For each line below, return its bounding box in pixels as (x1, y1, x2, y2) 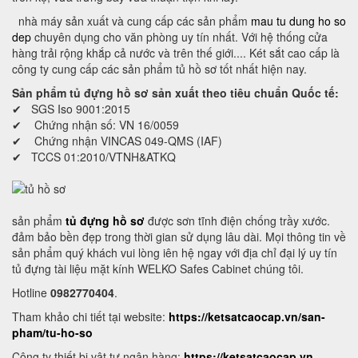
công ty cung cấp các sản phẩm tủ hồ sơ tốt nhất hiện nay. (12, 61, 307, 77)
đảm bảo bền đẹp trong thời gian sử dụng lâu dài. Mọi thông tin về (12, 229, 346, 245)
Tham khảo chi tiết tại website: (12, 308, 169, 324)
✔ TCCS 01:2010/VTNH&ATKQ (12, 149, 176, 165)
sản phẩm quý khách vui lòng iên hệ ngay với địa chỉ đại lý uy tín (12, 245, 337, 261)
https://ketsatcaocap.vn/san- (169, 308, 325, 324)
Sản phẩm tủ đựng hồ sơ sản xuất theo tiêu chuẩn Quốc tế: (12, 85, 339, 101)
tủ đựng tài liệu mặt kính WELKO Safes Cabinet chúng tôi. (12, 261, 304, 276)
